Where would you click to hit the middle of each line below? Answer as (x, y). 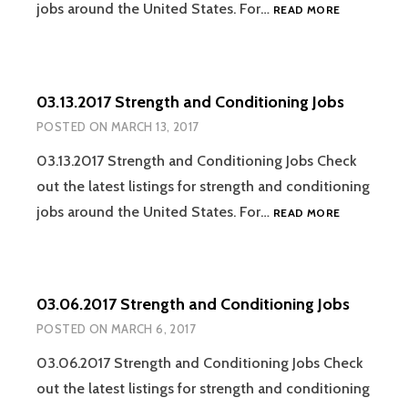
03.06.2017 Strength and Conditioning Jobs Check (200, 362)
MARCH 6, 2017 (153, 328)
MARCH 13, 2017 (155, 126)
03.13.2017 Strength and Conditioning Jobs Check (197, 160)
